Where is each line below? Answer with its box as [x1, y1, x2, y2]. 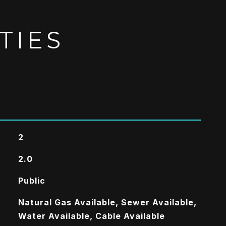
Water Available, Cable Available [18, 211, 165, 221]
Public [18, 176, 45, 186]
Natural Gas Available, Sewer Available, [18, 197, 197, 207]
